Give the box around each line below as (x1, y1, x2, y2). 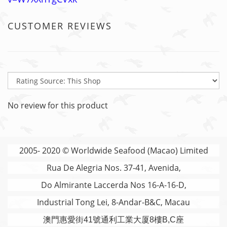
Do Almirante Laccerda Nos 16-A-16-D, (41, 179, 186, 191)
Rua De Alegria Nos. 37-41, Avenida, (46, 162, 181, 173)
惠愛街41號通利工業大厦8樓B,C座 (59, 215, 184, 224)
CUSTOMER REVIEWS (8, 20, 112, 32)
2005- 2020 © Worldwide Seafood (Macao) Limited (19, 145, 208, 156)
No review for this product (8, 100, 108, 111)
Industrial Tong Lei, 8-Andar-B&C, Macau (37, 197, 190, 208)
